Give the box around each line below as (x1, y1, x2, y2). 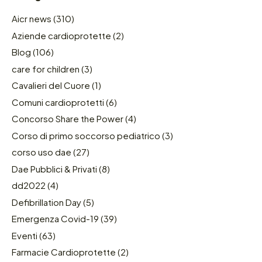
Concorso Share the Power (12, 113, 123, 125)
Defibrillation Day (12, 196, 81, 208)
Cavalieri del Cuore (12, 80, 90, 91)
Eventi (12, 229, 37, 241)
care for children (12, 63, 80, 74)
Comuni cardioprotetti (12, 96, 104, 108)
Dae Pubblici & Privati (12, 163, 97, 174)
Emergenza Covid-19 (12, 213, 99, 225)
